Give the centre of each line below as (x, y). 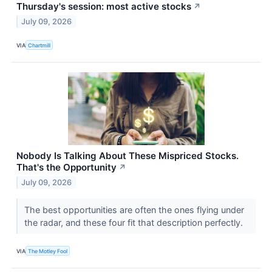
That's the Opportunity (66, 168)
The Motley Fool (48, 251)
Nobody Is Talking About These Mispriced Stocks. (127, 156)
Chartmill (39, 45)
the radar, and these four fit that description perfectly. (134, 223)
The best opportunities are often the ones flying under (134, 210)
